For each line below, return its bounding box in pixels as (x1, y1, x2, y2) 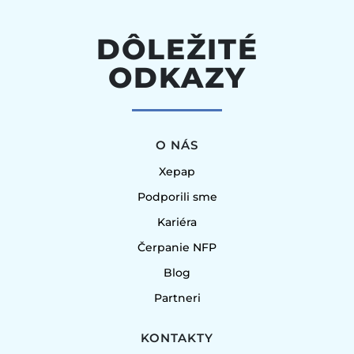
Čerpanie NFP (137, 239, 217, 254)
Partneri (153, 290, 201, 305)
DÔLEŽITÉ (96, 31, 258, 66)
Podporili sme (137, 189, 217, 204)
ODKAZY (107, 59, 247, 95)
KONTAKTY (141, 330, 213, 345)
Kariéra (157, 214, 197, 229)
